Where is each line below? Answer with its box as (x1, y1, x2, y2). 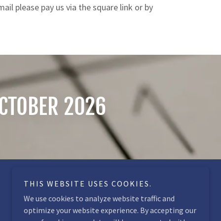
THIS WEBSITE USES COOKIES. (24, 179, 152, 188)
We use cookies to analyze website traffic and (24, 193, 175, 203)
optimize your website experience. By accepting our (24, 205, 196, 215)
